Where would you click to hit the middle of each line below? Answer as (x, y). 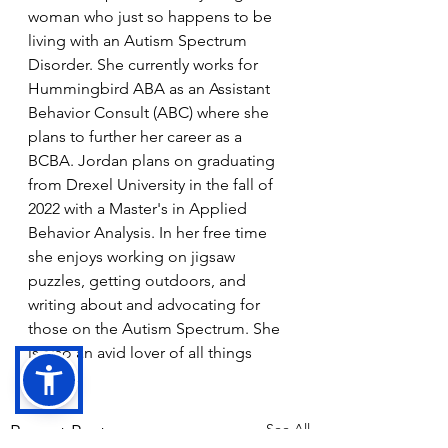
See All (288, 429)
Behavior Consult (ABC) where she (150, 112)
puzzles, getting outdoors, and (139, 280)
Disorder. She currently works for (145, 64)
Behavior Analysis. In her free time (149, 232)
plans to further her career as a (137, 136)
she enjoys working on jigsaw (133, 256)
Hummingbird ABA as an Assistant (151, 88)
